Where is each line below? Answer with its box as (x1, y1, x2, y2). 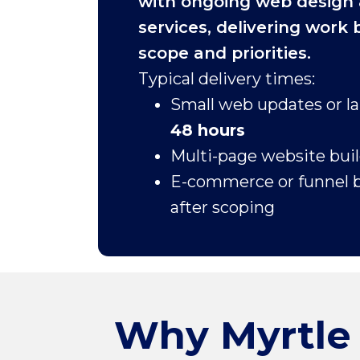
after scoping (170, 198, 279, 218)
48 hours (170, 121, 245, 141)
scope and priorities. (138, 43, 311, 63)
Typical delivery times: (138, 69, 315, 89)
